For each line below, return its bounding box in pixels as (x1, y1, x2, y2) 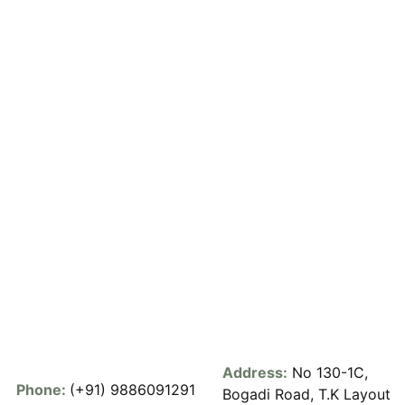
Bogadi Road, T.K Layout (222, 384, 391, 403)
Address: (222, 363, 287, 381)
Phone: (16, 381, 70, 400)
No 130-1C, (292, 363, 368, 381)
